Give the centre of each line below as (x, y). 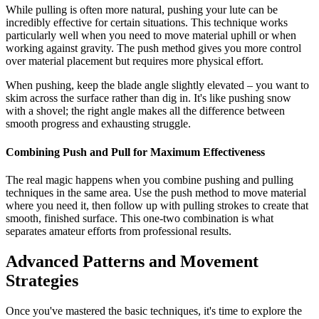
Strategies (42, 280)
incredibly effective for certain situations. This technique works (147, 23)
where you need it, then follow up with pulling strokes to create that (157, 205)
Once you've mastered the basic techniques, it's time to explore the (154, 310)
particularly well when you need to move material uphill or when (151, 36)
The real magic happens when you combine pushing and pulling (150, 179)
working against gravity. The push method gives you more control (153, 48)
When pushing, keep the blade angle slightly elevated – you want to (157, 85)
